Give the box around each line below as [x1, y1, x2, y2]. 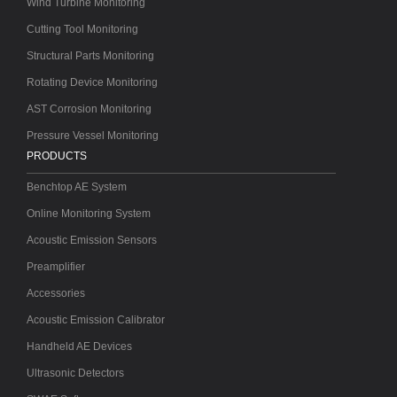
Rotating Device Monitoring [27, 76, 158, 90]
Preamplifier [27, 261, 85, 274]
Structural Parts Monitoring [27, 50, 154, 63]
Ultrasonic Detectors [27, 367, 124, 380]
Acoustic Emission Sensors [27, 234, 157, 247]
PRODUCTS [27, 150, 87, 163]
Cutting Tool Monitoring [27, 23, 138, 36]
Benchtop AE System [27, 181, 127, 194]
